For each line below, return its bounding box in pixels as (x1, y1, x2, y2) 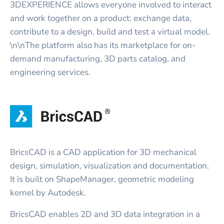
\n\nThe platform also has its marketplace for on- (10, 39, 195, 51)
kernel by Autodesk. (10, 187, 86, 198)
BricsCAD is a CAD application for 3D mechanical (10, 146, 196, 158)
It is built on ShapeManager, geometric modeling (10, 173, 194, 185)
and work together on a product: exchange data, (10, 12, 191, 24)
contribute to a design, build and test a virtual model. (10, 26, 210, 38)
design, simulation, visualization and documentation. (10, 160, 209, 171)
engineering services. (10, 66, 90, 78)
